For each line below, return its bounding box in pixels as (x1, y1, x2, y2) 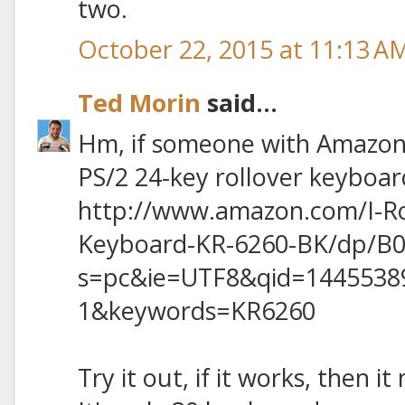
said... (201, 86, 278, 119)
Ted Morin (78, 86, 201, 119)
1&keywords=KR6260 (78, 293, 316, 327)
